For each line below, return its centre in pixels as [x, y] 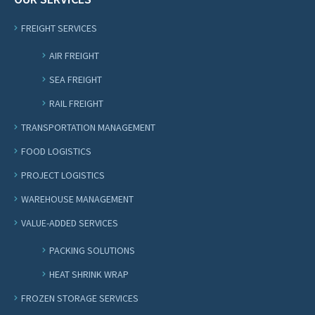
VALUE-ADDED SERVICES [70, 223]
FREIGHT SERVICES [59, 28]
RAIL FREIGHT [76, 103]
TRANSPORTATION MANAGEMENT [88, 127]
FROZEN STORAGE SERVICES [80, 298]
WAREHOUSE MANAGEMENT [77, 199]
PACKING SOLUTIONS [92, 250]
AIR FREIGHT [74, 55]
